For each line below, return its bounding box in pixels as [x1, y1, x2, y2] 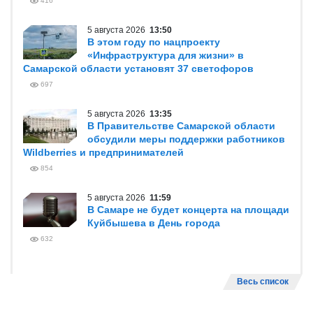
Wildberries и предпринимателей [23, 147, 184, 158]
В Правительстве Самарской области [87, 120, 275, 131]
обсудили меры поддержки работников [87, 133, 285, 145]
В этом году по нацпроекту [87, 36, 220, 48]
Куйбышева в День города [87, 217, 220, 228]
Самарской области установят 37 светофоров [23, 63, 254, 74]
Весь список [237, 277, 289, 286]
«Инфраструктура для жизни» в [87, 50, 244, 61]
